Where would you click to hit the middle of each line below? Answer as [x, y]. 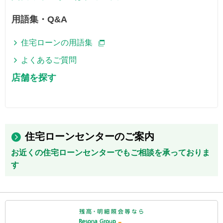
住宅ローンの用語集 [57, 43]
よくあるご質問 [49, 60]
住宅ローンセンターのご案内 [90, 136]
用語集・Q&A [39, 19]
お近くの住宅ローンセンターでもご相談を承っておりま [111, 153]
